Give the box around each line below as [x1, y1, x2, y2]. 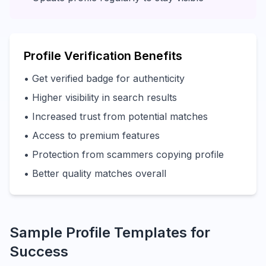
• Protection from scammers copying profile [24, 148, 224, 160]
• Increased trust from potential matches [24, 110, 208, 122]
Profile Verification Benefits [24, 49, 182, 63]
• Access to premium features [24, 129, 160, 141]
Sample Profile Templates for [9, 224, 210, 241]
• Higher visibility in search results [24, 91, 177, 103]
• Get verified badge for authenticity [24, 72, 185, 84]
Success [9, 243, 68, 260]
